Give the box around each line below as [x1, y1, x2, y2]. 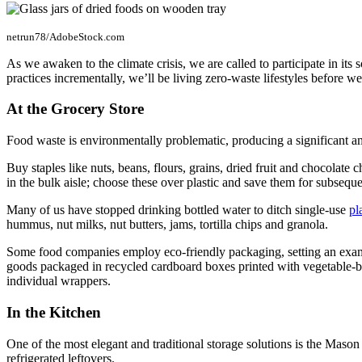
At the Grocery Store [6, 100, 144, 118]
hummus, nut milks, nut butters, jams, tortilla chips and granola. [6, 217, 331, 232]
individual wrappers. [6, 274, 111, 288]
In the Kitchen [6, 303, 101, 321]
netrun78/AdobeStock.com [6, 30, 124, 43]
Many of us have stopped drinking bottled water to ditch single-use [6, 203, 349, 217]
